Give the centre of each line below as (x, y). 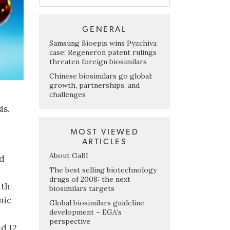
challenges (68, 94)
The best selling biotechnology (103, 170)
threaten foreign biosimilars (98, 61)
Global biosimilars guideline (97, 203)
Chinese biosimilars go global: (101, 76)
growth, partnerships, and (94, 85)
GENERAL (104, 29)
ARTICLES (104, 141)
